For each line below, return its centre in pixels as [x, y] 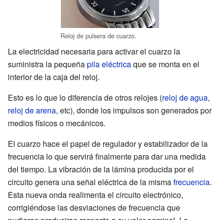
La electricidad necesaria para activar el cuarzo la [94, 51]
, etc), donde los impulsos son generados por [134, 110]
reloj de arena [32, 110]
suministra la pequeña [47, 64]
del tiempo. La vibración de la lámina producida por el [101, 169]
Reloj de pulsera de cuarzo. [98, 35]
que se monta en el [165, 64]
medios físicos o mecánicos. [57, 123]
